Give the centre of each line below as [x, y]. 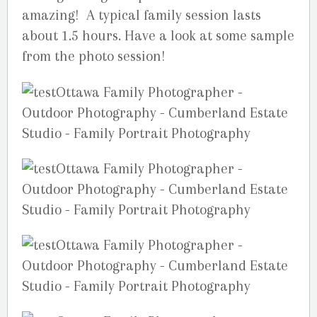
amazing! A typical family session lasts [142, 16]
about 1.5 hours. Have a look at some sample [158, 36]
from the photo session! [94, 57]
